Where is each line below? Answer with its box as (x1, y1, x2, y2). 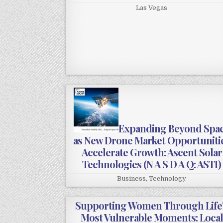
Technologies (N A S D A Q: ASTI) (82, 157, 222, 171)
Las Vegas (136, 4, 168, 12)
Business (117, 175, 146, 183)
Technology (149, 175, 187, 183)
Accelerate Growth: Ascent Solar (81, 145, 222, 159)
